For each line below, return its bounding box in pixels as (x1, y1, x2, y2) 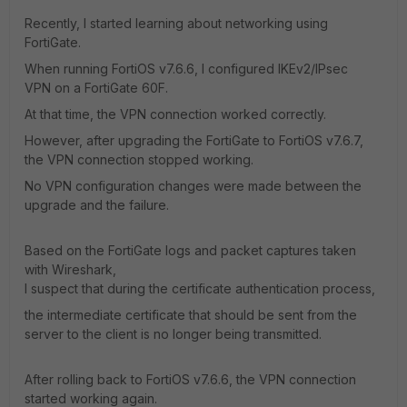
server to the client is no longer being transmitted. (25, 326, 322, 342)
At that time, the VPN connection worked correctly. (25, 106, 326, 122)
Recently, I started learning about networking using (25, 15, 328, 31)
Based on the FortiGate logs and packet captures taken (25, 243, 356, 258)
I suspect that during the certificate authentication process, (25, 281, 375, 296)
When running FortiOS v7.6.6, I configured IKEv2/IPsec (25, 61, 348, 76)
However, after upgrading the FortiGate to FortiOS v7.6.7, (25, 133, 363, 148)
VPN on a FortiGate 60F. (25, 80, 168, 95)
